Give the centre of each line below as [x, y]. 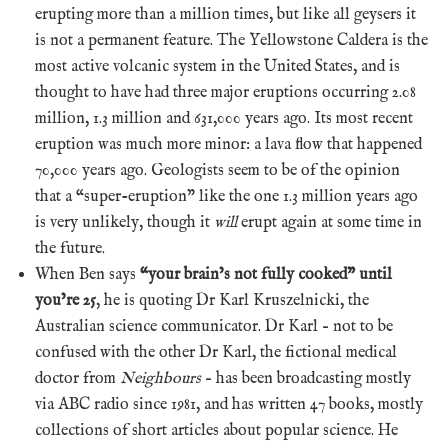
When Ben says [87, 274]
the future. [70, 248]
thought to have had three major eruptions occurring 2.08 [225, 92]
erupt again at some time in [329, 222]
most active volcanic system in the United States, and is [217, 66]
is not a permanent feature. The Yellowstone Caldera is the [231, 40]
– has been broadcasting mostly [306, 378]
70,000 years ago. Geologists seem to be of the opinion [217, 170]
